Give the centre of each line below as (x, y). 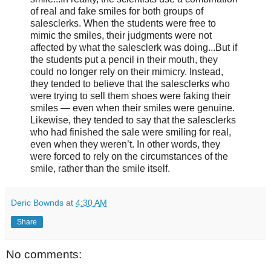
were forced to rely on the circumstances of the (129, 156)
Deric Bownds (37, 202)
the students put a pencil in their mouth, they (124, 59)
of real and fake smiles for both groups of (117, 11)
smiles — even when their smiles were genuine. (132, 108)
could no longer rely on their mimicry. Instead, (127, 71)
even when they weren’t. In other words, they (125, 144)
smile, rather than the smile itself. (100, 168)
